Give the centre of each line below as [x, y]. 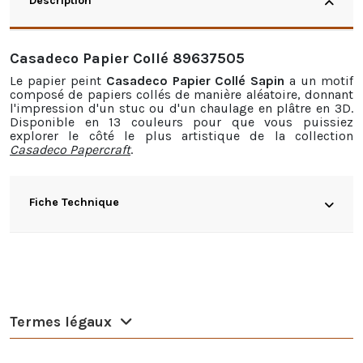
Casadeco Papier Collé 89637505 [127, 59]
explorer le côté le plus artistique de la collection [181, 136]
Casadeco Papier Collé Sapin [195, 81]
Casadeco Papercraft [70, 150]
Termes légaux [61, 321]
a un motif [319, 81]
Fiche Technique [74, 203]
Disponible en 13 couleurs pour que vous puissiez [181, 122]
